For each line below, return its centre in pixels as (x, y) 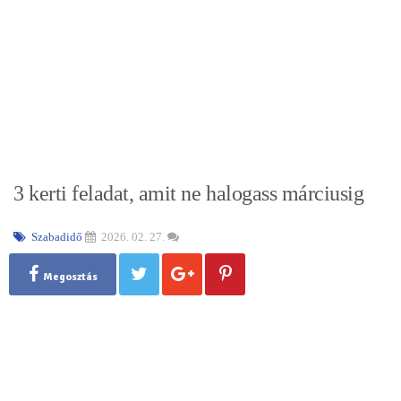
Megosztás (70, 277)
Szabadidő (55, 236)
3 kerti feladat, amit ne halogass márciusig (189, 193)
